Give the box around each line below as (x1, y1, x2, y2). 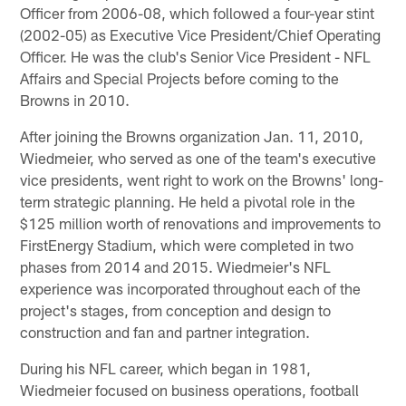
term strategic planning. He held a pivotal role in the (20, 191, 356, 210)
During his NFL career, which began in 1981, (20, 358, 312, 377)
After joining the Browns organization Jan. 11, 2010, (20, 126, 364, 145)
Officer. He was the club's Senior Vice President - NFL (20, 46, 372, 65)
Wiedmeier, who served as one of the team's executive (20, 148, 377, 167)
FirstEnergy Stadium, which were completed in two (20, 235, 354, 254)
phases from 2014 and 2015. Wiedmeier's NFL (20, 256, 332, 275)
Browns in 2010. (20, 90, 130, 109)
